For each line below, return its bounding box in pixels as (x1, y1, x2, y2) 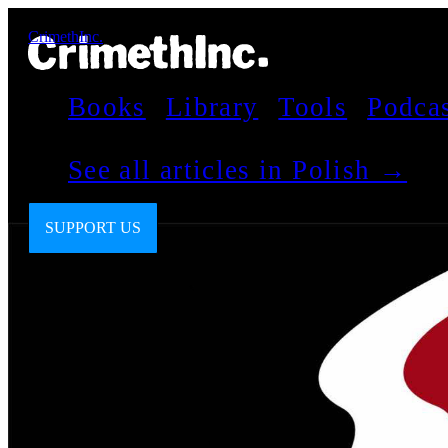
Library (165, 92, 259, 122)
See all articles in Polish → (68, 155, 408, 185)
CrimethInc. (28, 28, 103, 45)
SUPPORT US (45, 219, 141, 236)
